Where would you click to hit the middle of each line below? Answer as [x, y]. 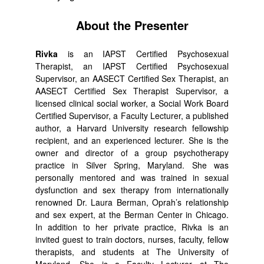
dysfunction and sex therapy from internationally [132, 190]
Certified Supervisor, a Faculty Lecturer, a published [132, 115]
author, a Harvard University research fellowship [132, 128]
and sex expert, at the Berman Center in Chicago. [132, 214]
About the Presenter [132, 25]
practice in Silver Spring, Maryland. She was [132, 165]
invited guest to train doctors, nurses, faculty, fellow [132, 239]
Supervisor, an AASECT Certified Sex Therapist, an [132, 78]
